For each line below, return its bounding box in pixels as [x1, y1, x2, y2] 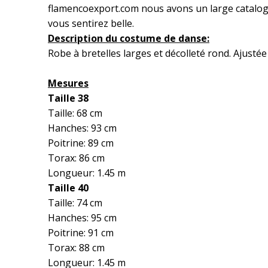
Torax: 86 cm [48, 151, 105, 165]
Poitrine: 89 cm [48, 136, 114, 150]
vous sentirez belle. [48, 17, 134, 30]
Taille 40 [48, 181, 89, 194]
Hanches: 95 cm [48, 211, 117, 224]
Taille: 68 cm [48, 106, 102, 120]
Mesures [48, 77, 89, 90]
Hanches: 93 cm [48, 121, 117, 135]
